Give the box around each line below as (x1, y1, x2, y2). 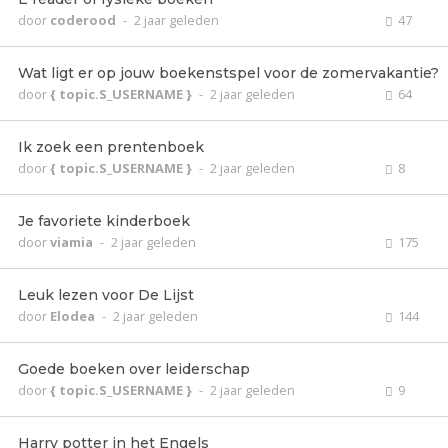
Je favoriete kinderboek (18, 212, 190, 230)
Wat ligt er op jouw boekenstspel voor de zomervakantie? (18, 64, 439, 82)
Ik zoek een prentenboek (18, 138, 204, 156)
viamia (50, 233, 96, 251)
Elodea (50, 307, 98, 325)
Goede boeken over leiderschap (18, 360, 250, 378)
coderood (50, 11, 119, 29)
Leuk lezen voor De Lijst (18, 286, 194, 304)
